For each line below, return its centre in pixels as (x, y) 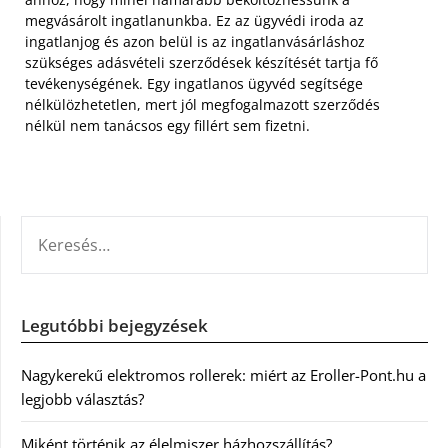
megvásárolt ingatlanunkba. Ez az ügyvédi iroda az (194, 20)
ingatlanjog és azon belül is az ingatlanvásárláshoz (195, 41)
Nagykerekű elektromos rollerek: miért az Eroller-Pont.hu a (223, 374)
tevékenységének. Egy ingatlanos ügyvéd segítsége (194, 83)
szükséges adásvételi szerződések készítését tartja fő (201, 62)
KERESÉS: (51, 226)
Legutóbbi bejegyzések (114, 325)
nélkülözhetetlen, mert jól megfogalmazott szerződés (202, 104)
